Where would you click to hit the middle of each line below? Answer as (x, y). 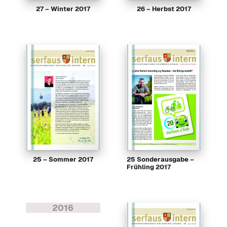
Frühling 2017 (148, 167)
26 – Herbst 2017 (164, 9)
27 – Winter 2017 (63, 9)
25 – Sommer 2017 (63, 160)
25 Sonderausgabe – (160, 160)
